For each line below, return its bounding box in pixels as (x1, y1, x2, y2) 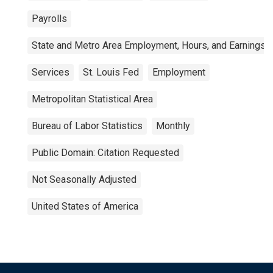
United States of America (32, 200, 138, 212)
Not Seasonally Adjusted (32, 174, 136, 185)
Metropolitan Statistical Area (32, 93, 153, 105)
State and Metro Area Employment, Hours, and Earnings (32, 40, 266, 51)
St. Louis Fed (83, 66, 139, 78)
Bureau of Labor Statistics (32, 120, 143, 132)
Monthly (156, 120, 190, 132)
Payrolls (32, 13, 67, 24)
